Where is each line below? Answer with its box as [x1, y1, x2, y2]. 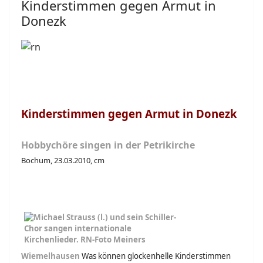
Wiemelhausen [21, 251, 80, 261]
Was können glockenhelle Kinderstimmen [82, 251, 231, 261]
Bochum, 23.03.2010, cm [21, 155, 104, 166]
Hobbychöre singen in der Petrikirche [21, 139, 195, 151]
